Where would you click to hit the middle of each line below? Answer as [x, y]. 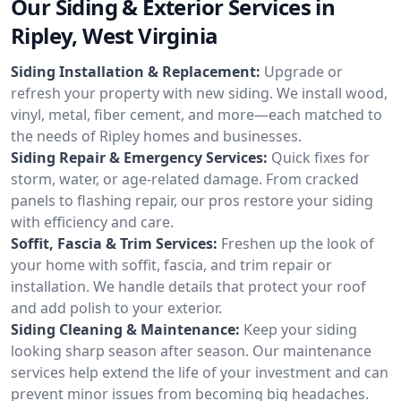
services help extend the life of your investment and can [200, 372]
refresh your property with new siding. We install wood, [199, 93]
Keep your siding [300, 329]
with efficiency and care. [92, 222]
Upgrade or [303, 71]
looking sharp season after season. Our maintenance [191, 350]
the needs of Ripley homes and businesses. [156, 136]
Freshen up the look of [298, 243]
